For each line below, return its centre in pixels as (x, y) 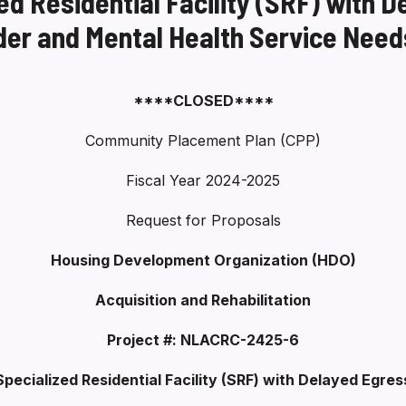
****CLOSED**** (203, 101)
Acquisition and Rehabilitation (203, 300)
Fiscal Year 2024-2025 (203, 180)
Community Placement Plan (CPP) (203, 140)
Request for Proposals (203, 220)
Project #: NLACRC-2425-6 (203, 340)
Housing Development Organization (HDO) (203, 260)
